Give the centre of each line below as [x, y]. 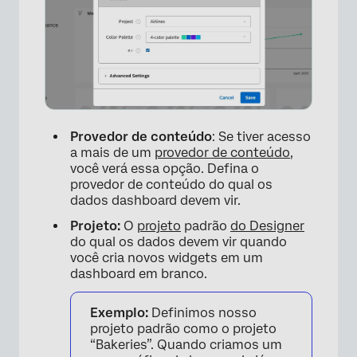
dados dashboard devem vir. [155, 201]
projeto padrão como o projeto [183, 329]
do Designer [267, 226]
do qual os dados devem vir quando [178, 242]
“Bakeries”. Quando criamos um [186, 345]
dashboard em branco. [139, 274]
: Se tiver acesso [261, 137]
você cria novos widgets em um [167, 258]
